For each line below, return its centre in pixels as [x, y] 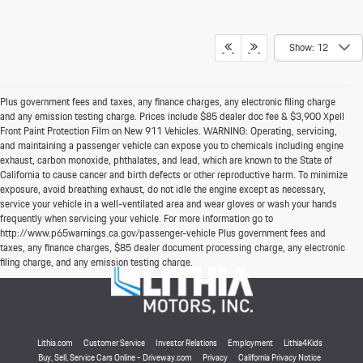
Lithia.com [55, 342]
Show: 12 [309, 47]
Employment [250, 342]
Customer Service [114, 342]
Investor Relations [186, 342]
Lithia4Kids [303, 342]
